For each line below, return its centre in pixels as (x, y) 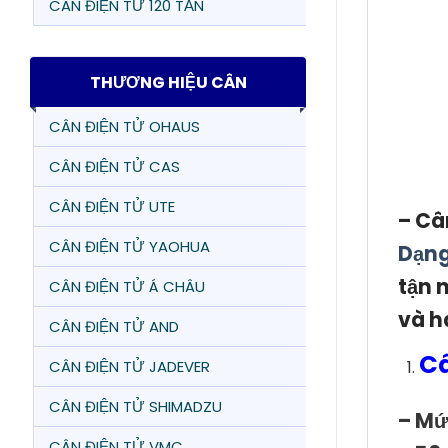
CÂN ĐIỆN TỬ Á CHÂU (127, 286)
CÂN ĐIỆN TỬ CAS (114, 166)
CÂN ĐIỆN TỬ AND (114, 326)
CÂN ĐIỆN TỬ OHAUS (124, 126)
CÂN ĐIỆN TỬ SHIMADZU (135, 406)
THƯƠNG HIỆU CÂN (168, 82)
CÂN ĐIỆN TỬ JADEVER (129, 366)
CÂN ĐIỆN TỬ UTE (112, 206)
